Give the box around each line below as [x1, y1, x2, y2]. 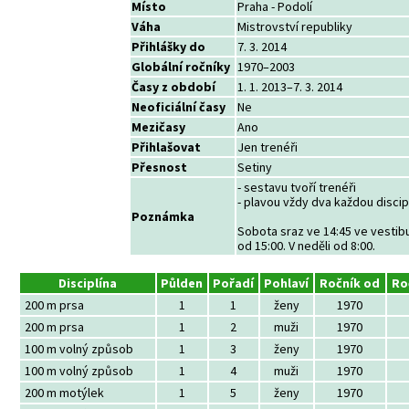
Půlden [161, 275, 204, 291]
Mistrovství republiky [237, 18, 353, 35]
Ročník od [320, 275, 381, 291]
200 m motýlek [25, 384, 104, 401]
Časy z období [131, 79, 216, 95]
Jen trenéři [237, 139, 299, 155]
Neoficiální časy [131, 99, 226, 115]
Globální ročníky [131, 58, 231, 75]
